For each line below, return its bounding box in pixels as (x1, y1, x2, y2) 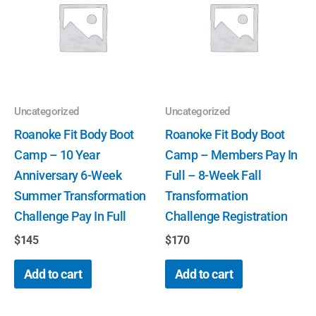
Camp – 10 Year (14, 147, 99, 162)
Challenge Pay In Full (14, 208, 126, 224)
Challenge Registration (165, 208, 287, 224)
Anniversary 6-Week (14, 167, 121, 183)
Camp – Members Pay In (165, 147, 298, 162)
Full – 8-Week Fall (165, 167, 261, 183)
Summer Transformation (14, 188, 146, 203)
